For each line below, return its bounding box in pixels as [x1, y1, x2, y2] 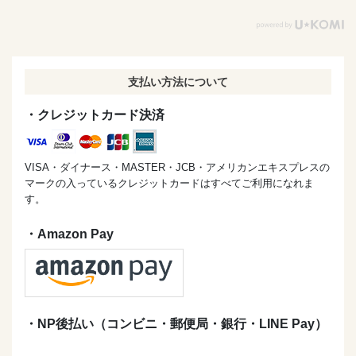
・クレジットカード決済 [25, 108, 164, 122]
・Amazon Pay [25, 227, 114, 242]
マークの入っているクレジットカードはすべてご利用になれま [25, 177, 314, 190]
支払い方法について [128, 75, 228, 89]
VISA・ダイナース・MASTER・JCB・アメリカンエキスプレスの [25, 161, 330, 174]
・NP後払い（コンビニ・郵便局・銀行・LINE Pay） [25, 317, 327, 331]
